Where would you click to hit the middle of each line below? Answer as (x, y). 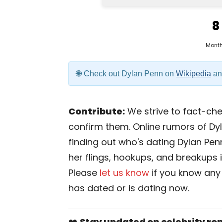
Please (84, 173)
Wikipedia (194, 74)
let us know (124, 173)
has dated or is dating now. (129, 188)
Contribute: (97, 111)
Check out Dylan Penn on (130, 74)
